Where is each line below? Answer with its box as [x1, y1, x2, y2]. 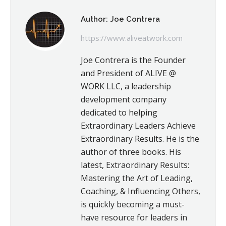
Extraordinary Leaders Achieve [81, 120, 196, 131]
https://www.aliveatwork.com [81, 33, 183, 43]
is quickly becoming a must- [81, 199, 185, 210]
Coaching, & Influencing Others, [81, 186, 200, 197]
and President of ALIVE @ [81, 68, 176, 79]
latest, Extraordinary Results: [81, 159, 189, 171]
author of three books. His [81, 146, 181, 157]
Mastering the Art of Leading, [81, 173, 193, 184]
